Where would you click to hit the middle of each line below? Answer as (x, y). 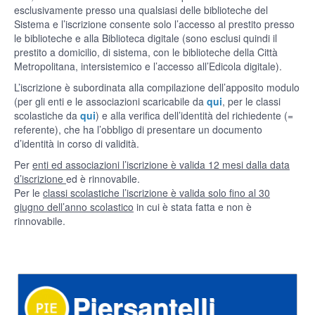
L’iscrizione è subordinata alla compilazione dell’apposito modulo (157, 87)
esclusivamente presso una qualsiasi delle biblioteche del (141, 10)
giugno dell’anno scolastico (74, 207)
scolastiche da (47, 115)
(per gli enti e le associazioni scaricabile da (110, 101)
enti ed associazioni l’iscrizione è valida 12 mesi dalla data (161, 165)
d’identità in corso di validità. (77, 143)
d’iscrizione (40, 179)
